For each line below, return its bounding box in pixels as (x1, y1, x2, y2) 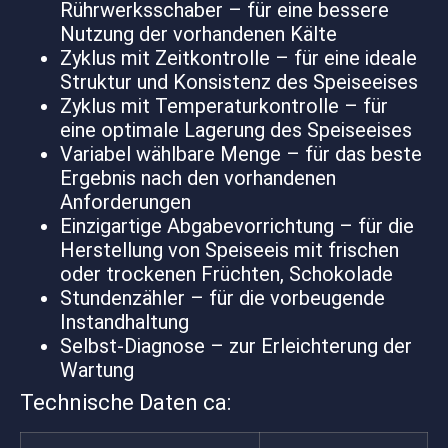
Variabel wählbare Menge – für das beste (60, 142, 422, 167)
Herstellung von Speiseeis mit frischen (60, 238, 399, 263)
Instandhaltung (60, 310, 189, 335)
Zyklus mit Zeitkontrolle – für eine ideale (60, 46, 417, 71)
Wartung (60, 358, 134, 383)
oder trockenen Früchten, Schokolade (60, 262, 393, 287)
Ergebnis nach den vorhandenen (60, 166, 336, 191)
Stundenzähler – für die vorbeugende (60, 286, 385, 311)
